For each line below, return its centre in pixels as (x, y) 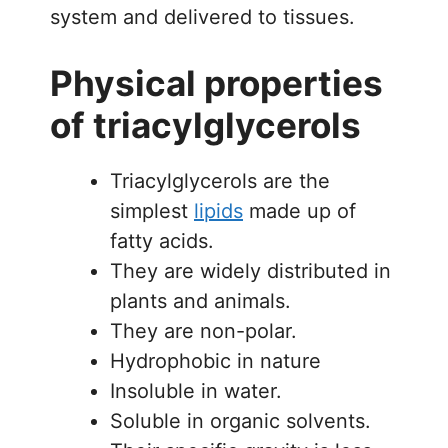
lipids (218, 210)
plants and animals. (200, 300)
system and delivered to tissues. (202, 16)
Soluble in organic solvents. (240, 420)
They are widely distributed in (250, 270)
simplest (152, 210)
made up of (299, 210)
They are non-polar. (203, 330)
